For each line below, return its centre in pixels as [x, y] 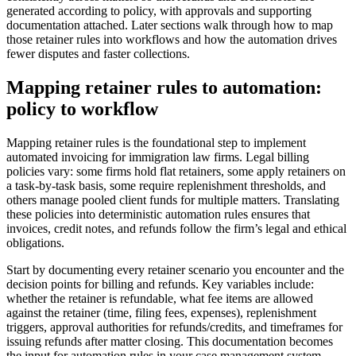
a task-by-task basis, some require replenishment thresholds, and [166, 186]
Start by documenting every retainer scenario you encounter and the [175, 270]
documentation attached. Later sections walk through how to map [170, 25]
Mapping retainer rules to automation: [164, 88]
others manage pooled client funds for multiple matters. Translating [173, 200]
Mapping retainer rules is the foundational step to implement [156, 143]
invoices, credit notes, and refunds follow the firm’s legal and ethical [176, 229]
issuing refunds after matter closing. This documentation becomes [170, 342]
